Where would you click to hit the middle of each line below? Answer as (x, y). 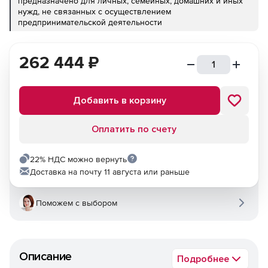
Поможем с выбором (77, 203)
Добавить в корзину (120, 100)
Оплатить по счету (134, 129)
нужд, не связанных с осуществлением (95, 11)
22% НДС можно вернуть (78, 159)
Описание (45, 257)
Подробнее (203, 259)
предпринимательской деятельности (90, 22)
